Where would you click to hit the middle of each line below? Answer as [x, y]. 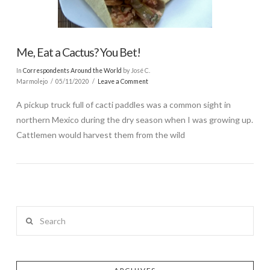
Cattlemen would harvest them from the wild [100, 135]
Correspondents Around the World [72, 70]
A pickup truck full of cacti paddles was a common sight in [123, 105]
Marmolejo [32, 81]
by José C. [136, 70]
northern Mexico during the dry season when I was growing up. [134, 120]
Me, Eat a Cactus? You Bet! [78, 52]
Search [28, 213]
